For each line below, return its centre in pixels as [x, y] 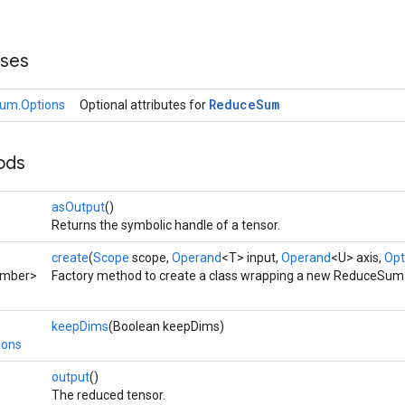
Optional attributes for [144, 105]
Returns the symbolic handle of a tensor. [166, 225]
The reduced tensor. [108, 395]
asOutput [78, 207]
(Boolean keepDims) [166, 326]
